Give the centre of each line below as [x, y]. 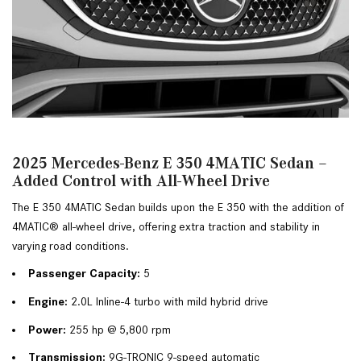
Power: [47, 329]
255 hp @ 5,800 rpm [118, 329]
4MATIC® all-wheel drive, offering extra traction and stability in [166, 226]
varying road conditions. [71, 245]
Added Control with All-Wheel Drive [141, 180]
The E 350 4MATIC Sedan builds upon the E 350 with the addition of [178, 207]
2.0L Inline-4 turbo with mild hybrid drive [168, 301]
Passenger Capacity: [84, 274]
